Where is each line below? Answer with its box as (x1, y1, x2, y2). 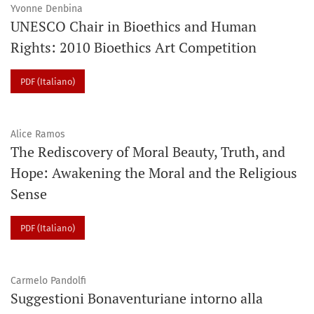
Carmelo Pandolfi (11, 274, 86, 287)
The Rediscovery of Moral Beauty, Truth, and (11, 142, 285, 162)
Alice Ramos (11, 128, 65, 141)
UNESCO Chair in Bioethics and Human (11, 17, 257, 36)
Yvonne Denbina (11, 3, 83, 15)
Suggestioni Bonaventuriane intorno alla (11, 288, 263, 308)
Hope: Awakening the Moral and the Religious (11, 163, 297, 183)
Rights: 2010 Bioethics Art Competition (11, 38, 257, 57)
